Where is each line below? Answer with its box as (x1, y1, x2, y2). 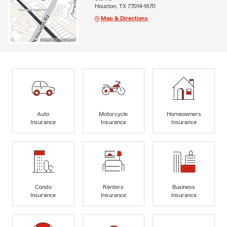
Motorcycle (99, 110, 128, 117)
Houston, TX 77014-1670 (94, 3, 156, 10)
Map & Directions (100, 15, 148, 22)
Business (172, 183, 196, 190)
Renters (103, 183, 124, 190)
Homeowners (166, 110, 201, 117)
